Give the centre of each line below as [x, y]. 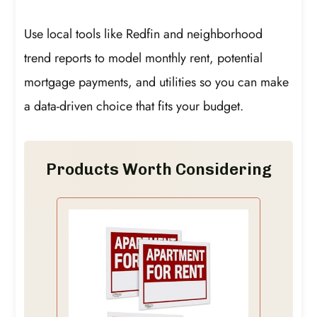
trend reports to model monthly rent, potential [144, 58]
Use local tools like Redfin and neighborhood [144, 34]
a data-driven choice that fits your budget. [134, 106]
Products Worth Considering [158, 169]
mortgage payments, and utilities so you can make [157, 82]
